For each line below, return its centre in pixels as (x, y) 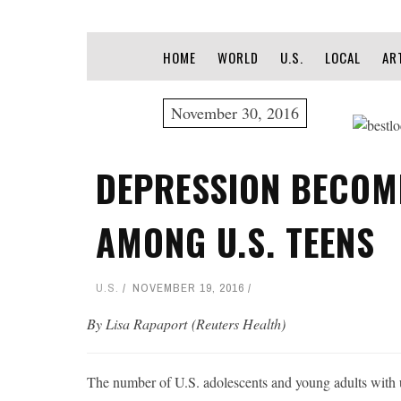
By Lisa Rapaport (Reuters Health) (186, 324)
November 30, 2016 (235, 113)
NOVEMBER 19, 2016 (188, 288)
